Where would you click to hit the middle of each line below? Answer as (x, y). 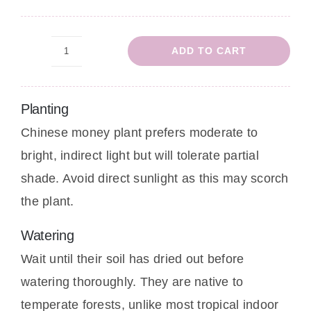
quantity (88, 130)
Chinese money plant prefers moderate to (139, 132)
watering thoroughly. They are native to (132, 281)
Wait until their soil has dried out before (132, 259)
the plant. (47, 201)
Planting (44, 109)
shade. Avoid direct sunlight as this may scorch (154, 178)
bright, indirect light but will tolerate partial (140, 155)
